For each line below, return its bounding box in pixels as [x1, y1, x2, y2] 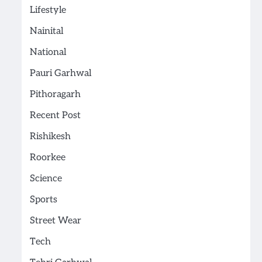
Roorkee [29, 152, 65, 164]
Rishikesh [29, 131, 71, 143]
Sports [29, 194, 57, 206]
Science [29, 173, 62, 185]
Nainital [29, 26, 63, 37]
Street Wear [29, 215, 81, 227]
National [29, 47, 66, 58]
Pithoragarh [29, 89, 81, 101]
